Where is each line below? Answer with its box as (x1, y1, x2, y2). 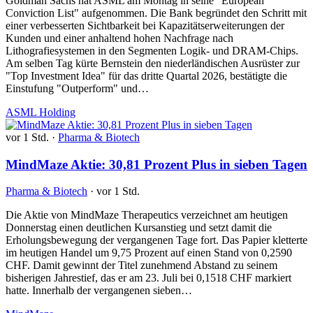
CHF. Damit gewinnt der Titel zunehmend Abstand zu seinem (6, 259, 277, 272)
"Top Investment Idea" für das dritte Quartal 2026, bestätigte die (6, 69, 287, 82)
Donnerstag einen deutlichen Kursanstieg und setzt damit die (6, 221, 272, 234)
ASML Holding (6, 105, 75, 118)
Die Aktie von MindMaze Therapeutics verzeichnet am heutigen (6, 209, 288, 221)
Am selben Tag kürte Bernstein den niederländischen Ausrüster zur (6, 57, 300, 69)
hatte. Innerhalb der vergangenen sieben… (6, 284, 192, 297)
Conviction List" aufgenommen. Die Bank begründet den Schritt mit (6, 6, 307, 19)
